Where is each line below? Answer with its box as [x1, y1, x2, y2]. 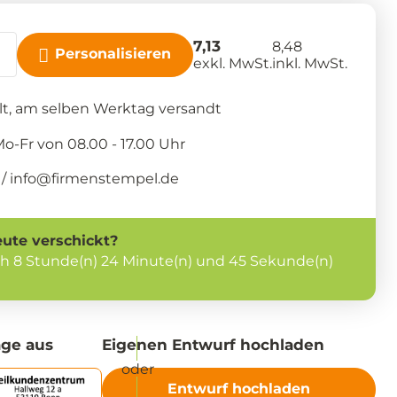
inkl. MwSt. [272, 55, 347, 72]
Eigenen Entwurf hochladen [102, 336, 324, 354]
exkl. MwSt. [193, 55, 272, 72]
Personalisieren [55, 45, 171, 62]
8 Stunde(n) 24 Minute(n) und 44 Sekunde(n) [13, 253, 335, 270]
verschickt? [27, 232, 118, 250]
